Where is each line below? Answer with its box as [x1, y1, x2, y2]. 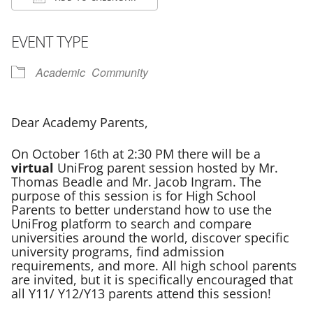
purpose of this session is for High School [11, 187, 256, 204]
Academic [36, 64, 85, 80]
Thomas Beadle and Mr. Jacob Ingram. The [11, 173, 261, 190]
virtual [11, 159, 54, 176]
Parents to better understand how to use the [11, 201, 272, 218]
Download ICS [36, 14, 108, 31]
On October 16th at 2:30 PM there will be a [11, 145, 261, 162]
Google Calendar [176, 14, 261, 31]
